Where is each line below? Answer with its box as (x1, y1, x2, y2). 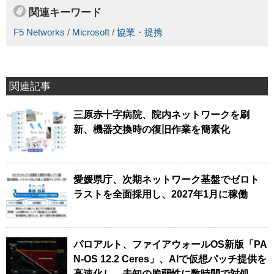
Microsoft (72, 27, 109, 37)
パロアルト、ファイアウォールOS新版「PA (73, 239, 267, 250)
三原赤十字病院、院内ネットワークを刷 (73, 109, 250, 120)
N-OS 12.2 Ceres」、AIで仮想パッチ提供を (73, 253, 267, 264)
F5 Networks (13, 27, 65, 37)
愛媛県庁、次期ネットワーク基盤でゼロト (73, 174, 259, 185)
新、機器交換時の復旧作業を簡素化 (73, 124, 230, 135)
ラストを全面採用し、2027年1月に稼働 (73, 188, 248, 199)
